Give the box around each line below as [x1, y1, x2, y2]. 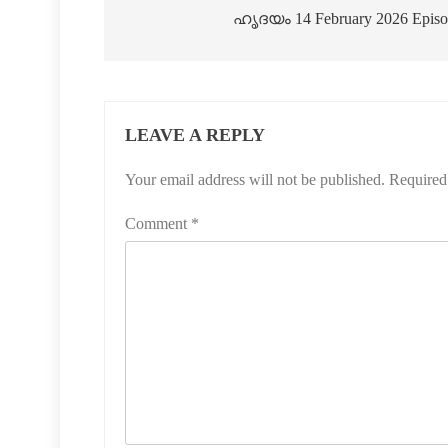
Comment [125, 215, 191, 233]
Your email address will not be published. [125, 171, 385, 189]
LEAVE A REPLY [125, 125, 265, 146]
